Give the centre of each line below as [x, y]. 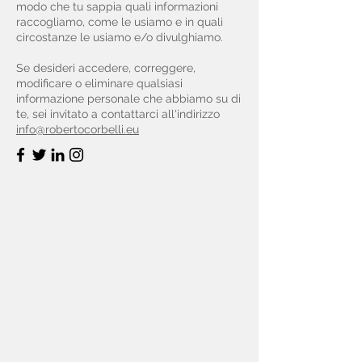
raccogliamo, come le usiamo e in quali [120, 22]
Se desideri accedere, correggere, [106, 68]
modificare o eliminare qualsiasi [99, 83]
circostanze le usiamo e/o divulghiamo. [120, 37]
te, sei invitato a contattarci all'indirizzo [118, 114]
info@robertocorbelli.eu [78, 129]
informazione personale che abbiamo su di [128, 99]
